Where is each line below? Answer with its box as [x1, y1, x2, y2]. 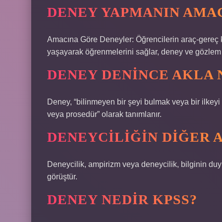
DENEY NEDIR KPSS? [47, 192, 197, 207]
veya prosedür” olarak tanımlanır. [47, 110, 162, 118]
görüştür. [47, 172, 77, 181]
